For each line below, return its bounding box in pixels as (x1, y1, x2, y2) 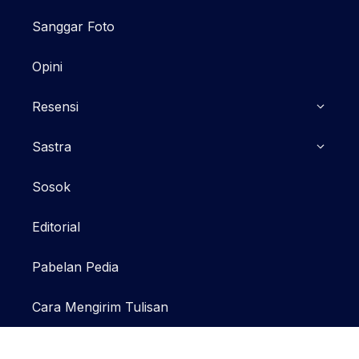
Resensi (32, 99, 79, 115)
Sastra (32, 139, 71, 155)
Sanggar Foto (32, 18, 115, 34)
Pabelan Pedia (32, 259, 119, 275)
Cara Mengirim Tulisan (32, 299, 168, 315)
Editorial (32, 219, 80, 235)
